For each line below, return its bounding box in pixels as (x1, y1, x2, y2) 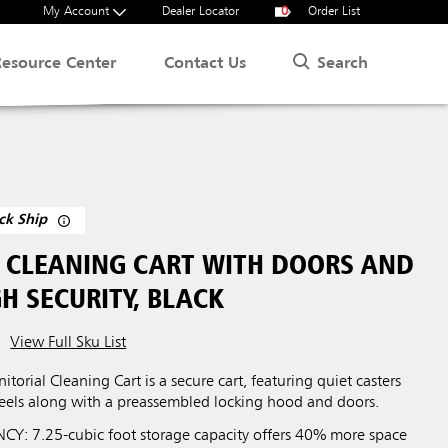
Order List (304, 5, 360, 18)
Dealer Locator (162, 5, 239, 18)
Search (317, 55, 368, 72)
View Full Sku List (10, 334, 127, 351)
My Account (43, 5, 113, 18)
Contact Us (164, 56, 247, 72)
